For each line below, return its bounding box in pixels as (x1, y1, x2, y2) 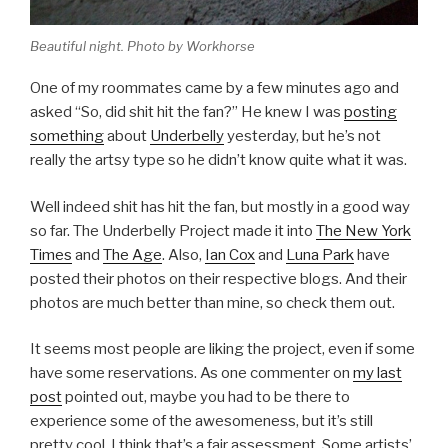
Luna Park (286, 245, 354, 264)
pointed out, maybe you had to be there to (62, 388, 350, 407)
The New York (316, 221, 411, 240)
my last (353, 364, 402, 383)
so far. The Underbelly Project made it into (30, 221, 316, 240)
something (30, 127, 104, 146)
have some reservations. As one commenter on (30, 364, 353, 383)
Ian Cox (205, 245, 255, 264)
